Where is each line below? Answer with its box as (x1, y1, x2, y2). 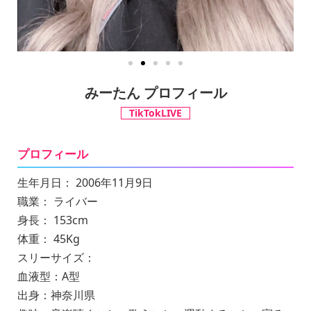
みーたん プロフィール (84, 83, 227, 102)
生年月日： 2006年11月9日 (17, 175, 153, 190)
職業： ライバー (17, 194, 98, 209)
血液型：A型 (17, 269, 80, 284)
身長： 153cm (17, 212, 88, 228)
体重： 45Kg (17, 231, 80, 246)
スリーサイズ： (17, 250, 95, 265)
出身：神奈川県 (17, 287, 95, 303)
